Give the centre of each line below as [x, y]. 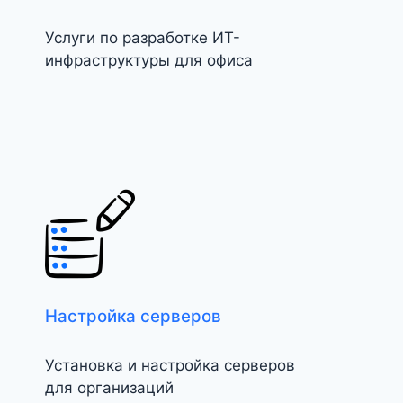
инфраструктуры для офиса [149, 61]
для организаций [109, 388]
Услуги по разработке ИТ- [143, 38]
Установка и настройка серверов [170, 366]
